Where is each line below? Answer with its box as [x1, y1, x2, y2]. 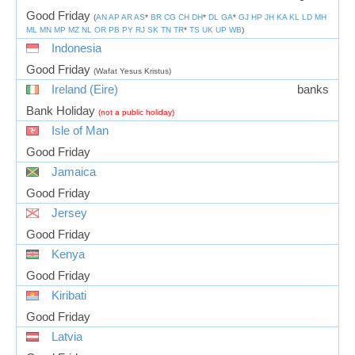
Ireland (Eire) [52, 82, 118, 96]
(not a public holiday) [98, 107, 174, 116]
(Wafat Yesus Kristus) [94, 66, 171, 75]
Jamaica [52, 165, 96, 178]
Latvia [52, 330, 82, 343]
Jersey [52, 206, 87, 219]
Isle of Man [52, 124, 109, 137]
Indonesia [52, 41, 101, 55]
